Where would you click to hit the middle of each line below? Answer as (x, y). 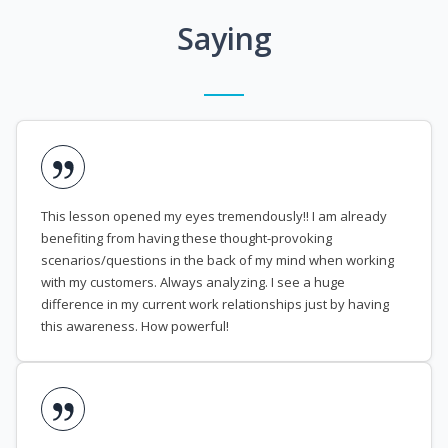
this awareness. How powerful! (135, 326)
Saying (224, 39)
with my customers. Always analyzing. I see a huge (193, 282)
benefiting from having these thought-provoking (186, 238)
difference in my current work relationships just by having (215, 304)
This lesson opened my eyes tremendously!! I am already (214, 216)
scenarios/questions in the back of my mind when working (217, 260)
